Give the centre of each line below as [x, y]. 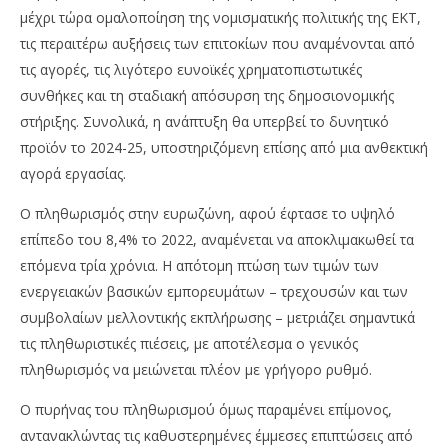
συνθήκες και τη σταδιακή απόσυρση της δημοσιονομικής [207, 96]
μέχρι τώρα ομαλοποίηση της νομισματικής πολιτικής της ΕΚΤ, [220, 18]
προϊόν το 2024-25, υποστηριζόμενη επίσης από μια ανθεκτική [224, 148]
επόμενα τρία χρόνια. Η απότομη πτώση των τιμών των [199, 266]
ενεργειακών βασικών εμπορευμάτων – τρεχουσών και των [214, 292]
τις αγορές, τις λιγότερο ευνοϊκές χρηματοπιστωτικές [191, 70]
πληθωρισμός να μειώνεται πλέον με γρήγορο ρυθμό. [196, 370]
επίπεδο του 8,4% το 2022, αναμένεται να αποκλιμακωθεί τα [217, 240]
